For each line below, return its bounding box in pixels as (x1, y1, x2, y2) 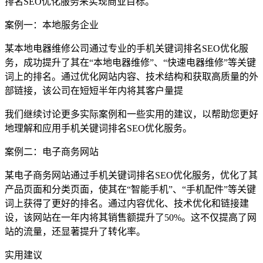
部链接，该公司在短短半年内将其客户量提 (5, 86, 183, 96)
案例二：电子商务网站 (5, 147, 99, 157)
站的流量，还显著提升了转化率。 (5, 227, 146, 237)
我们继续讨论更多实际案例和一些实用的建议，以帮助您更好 (5, 109, 258, 120)
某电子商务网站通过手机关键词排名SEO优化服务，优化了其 (5, 170, 258, 181)
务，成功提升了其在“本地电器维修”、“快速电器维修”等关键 (5, 58, 256, 68)
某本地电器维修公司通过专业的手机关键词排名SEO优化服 (5, 43, 248, 54)
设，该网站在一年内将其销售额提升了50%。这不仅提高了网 (5, 213, 257, 223)
